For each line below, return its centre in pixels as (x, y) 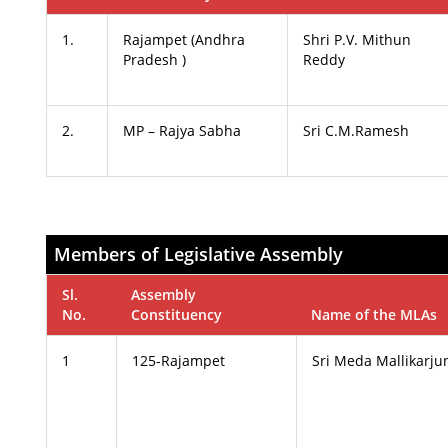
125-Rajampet (179, 360)
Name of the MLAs (374, 314)
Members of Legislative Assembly (199, 254)
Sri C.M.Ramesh (356, 130)
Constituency (177, 314)
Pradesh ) (155, 59)
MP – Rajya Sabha (182, 130)
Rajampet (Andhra (184, 39)
